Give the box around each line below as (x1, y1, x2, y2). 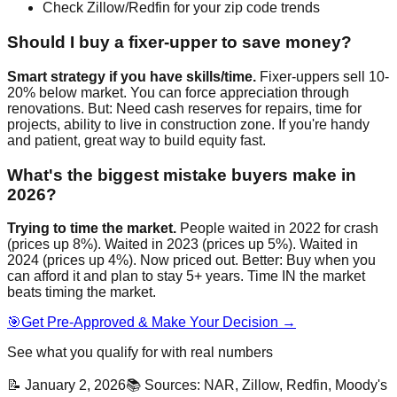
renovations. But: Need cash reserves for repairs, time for (7, 100, 362, 116)
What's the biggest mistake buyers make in (7, 165, 356, 184)
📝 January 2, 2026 (7, 378, 126, 393)
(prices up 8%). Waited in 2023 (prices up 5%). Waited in (7, 237, 358, 253)
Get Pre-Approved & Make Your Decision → (21, 315, 296, 331)
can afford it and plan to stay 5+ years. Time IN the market (7, 269, 365, 284)
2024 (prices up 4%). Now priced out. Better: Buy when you (7, 253, 376, 269)
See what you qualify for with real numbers (7, 345, 273, 361)
